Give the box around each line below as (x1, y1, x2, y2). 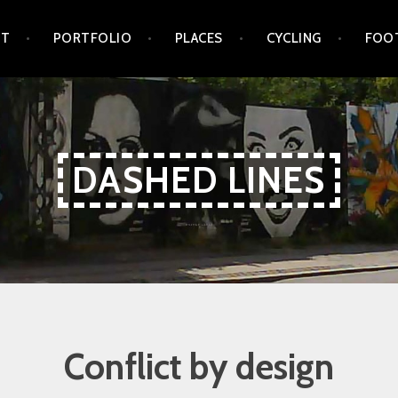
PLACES (174, 30, 223, 47)
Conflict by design (64, 344, 334, 388)
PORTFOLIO (52, 30, 132, 47)
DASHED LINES (72, 157, 326, 202)
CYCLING (266, 30, 322, 47)
